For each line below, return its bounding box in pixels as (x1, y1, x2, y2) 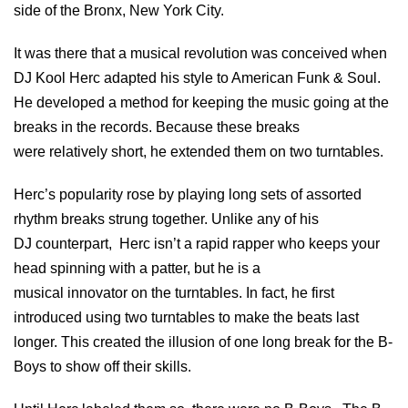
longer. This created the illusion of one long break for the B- (14, 333, 393, 350)
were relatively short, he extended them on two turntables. (14, 143, 383, 159)
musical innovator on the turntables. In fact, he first (14, 284, 334, 301)
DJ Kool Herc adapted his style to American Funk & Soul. (14, 69, 381, 86)
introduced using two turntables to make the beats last (14, 309, 359, 325)
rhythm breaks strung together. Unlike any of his (14, 210, 319, 227)
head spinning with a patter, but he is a (14, 260, 260, 276)
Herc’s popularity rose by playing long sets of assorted (14, 186, 362, 202)
